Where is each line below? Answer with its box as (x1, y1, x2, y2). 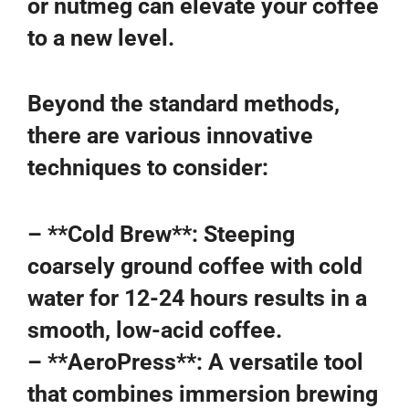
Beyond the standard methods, (27, 90, 340, 117)
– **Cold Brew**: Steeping (27, 220, 295, 247)
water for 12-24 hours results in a (27, 284, 367, 311)
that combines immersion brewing (27, 380, 378, 407)
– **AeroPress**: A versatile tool (27, 348, 363, 375)
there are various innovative (27, 122, 313, 149)
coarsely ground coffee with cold (27, 252, 362, 279)
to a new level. (27, 24, 174, 51)
